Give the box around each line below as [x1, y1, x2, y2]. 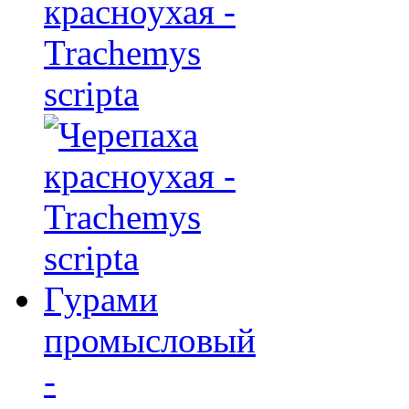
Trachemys [44, 32, 201, 72]
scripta [44, 73, 139, 113]
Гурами [44, 278, 158, 319]
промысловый [44, 320, 256, 360]
